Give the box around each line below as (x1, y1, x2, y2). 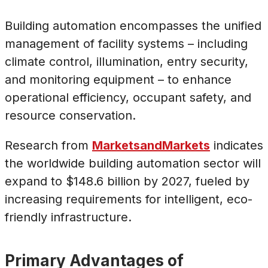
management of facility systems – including (5, 36, 248, 51)
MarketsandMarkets (92, 138, 210, 153)
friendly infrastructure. (5, 209, 132, 224)
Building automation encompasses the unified (5, 18, 261, 33)
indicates (210, 138, 263, 153)
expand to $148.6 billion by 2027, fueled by (5, 173, 249, 188)
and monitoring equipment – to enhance (5, 72, 232, 87)
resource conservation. (5, 108, 136, 123)
